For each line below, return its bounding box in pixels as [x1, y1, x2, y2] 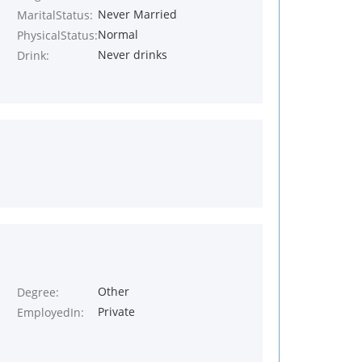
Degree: [17, 284, 59, 300]
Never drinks [97, 47, 167, 62]
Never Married [97, 6, 177, 22]
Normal [97, 27, 138, 42]
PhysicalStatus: [17, 27, 98, 43]
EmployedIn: [17, 305, 84, 320]
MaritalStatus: [17, 7, 93, 23]
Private [97, 304, 141, 319]
